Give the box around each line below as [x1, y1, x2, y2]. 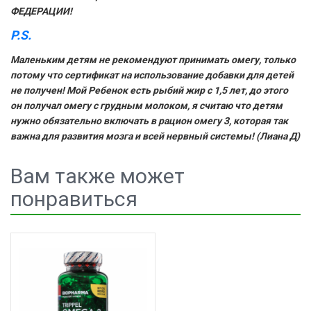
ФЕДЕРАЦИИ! [10, 6, 72, 17]
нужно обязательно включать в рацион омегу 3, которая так [10, 115, 288, 126]
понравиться [10, 187, 137, 211]
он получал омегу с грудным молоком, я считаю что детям [10, 100, 283, 111]
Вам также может [10, 164, 185, 188]
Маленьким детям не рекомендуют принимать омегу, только [10, 54, 296, 65]
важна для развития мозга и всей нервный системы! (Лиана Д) [10, 131, 300, 142]
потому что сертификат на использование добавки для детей [10, 69, 294, 81]
